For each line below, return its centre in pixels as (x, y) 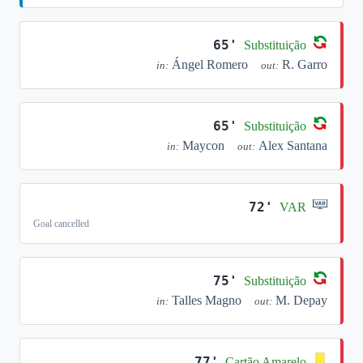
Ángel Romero (210, 64)
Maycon (203, 145)
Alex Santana (293, 145)
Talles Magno (207, 300)
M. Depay (301, 300)
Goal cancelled (61, 224)
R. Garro (305, 64)
